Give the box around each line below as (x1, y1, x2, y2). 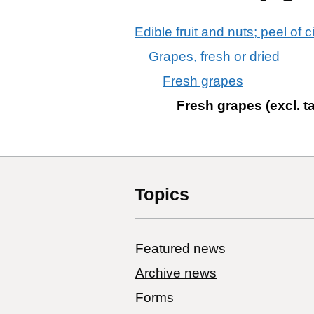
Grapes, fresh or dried (149, 48, 280, 64)
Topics (135, 184, 189, 204)
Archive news (135, 265, 217, 280)
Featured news (135, 240, 226, 256)
